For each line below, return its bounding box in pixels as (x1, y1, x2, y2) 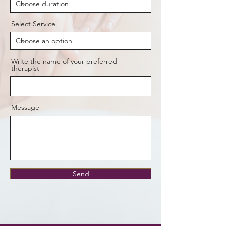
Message (11, 103, 39, 112)
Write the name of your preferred (11, 56, 117, 66)
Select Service (11, 19, 55, 29)
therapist (11, 64, 39, 73)
